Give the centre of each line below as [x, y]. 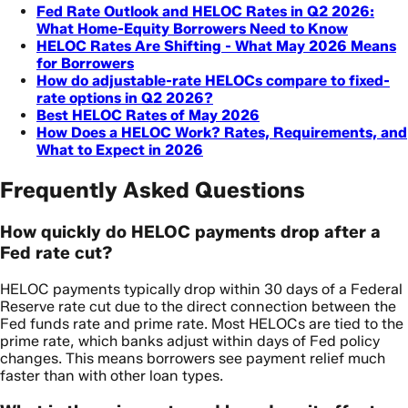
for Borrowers [85, 64]
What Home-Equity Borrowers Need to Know [192, 29]
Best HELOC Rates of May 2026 [148, 116]
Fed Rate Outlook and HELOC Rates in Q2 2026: [205, 12]
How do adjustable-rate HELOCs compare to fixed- [213, 81]
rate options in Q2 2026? [125, 98]
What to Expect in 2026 [120, 150]
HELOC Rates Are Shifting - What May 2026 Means [216, 46]
